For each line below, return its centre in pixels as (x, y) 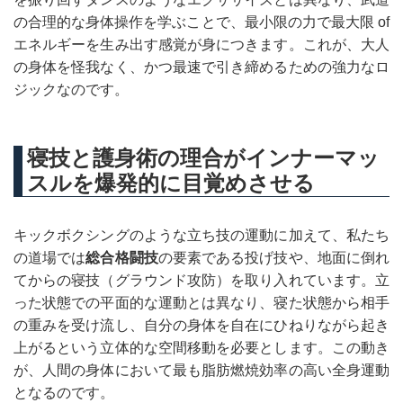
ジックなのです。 (71, 90)
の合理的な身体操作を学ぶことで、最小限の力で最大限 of (201, 22)
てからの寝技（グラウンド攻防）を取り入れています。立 (201, 280)
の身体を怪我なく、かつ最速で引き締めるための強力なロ (201, 67)
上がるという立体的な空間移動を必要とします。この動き (201, 348)
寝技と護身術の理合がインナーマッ (203, 158)
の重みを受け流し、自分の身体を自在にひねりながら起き (201, 325)
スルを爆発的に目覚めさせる (171, 184)
